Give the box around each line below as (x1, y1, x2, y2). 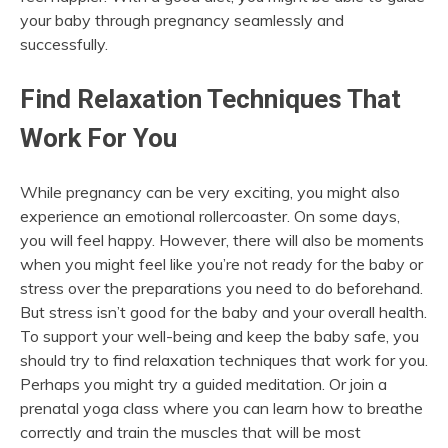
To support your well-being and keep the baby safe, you (20, 325, 419, 346)
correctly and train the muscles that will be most (20, 421, 361, 442)
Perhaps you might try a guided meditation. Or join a (20, 373, 387, 394)
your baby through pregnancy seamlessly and (20, 10, 344, 31)
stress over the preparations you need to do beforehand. (20, 277, 423, 298)
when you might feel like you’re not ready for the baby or (20, 253, 423, 274)
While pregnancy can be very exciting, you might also (20, 181, 400, 202)
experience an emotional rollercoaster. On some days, (20, 205, 400, 226)
